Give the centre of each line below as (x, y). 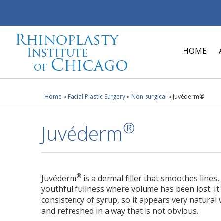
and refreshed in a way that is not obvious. (120, 210)
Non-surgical (149, 96)
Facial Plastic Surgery (96, 96)
